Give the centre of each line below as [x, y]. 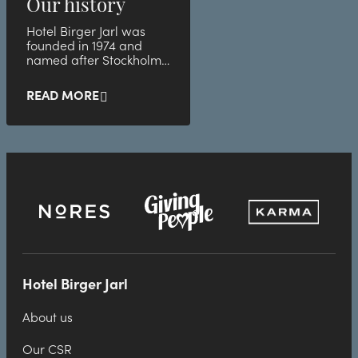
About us [48, 318]
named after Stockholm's [98, 61]
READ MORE [63, 96]
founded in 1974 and [84, 46]
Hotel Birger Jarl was [86, 32]
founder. [50, 75]
